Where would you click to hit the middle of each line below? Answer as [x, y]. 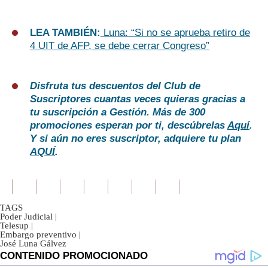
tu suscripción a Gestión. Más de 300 [118, 112]
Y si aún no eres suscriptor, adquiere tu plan [135, 139]
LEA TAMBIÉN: [65, 33]
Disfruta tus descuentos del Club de [115, 86]
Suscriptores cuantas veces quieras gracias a [138, 99]
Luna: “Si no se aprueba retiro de [175, 33]
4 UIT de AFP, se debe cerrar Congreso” [120, 46]
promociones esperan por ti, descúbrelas [129, 126]
